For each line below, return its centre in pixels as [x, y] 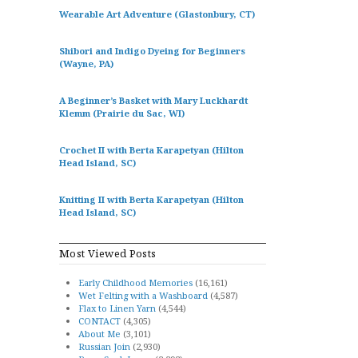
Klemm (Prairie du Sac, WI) [122, 113]
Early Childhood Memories [135, 282]
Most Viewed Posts [108, 253]
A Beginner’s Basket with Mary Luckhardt [153, 100]
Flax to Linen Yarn [117, 308]
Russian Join [104, 346]
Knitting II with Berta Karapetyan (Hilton [151, 199]
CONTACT [99, 321]
